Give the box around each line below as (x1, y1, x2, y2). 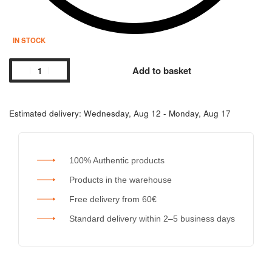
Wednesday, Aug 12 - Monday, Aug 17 (84, 107, 231, 120)
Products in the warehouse (69, 174, 172, 185)
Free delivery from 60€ (69, 194, 157, 204)
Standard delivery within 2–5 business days (69, 213, 235, 223)
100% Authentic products (69, 155, 165, 165)
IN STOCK (12, 35, 46, 46)
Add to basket (132, 64, 191, 78)
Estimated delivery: (9, 107, 81, 120)
